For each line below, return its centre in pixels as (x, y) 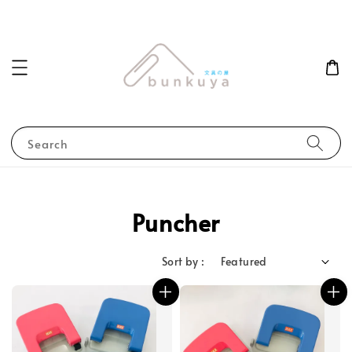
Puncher (176, 222)
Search (48, 144)
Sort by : (183, 262)
